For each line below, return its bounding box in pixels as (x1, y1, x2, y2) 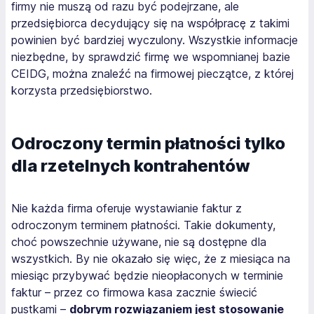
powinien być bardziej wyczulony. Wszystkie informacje (11, 32, 298, 47)
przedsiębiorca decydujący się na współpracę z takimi (11, 15, 289, 30)
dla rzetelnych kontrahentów (11, 155, 250, 176)
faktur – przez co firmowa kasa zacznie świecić (11, 285, 257, 299)
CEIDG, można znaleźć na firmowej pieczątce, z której (11, 66, 294, 81)
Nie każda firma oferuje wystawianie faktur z (11, 200, 242, 215)
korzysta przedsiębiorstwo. (11, 83, 152, 97)
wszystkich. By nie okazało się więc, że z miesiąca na (11, 251, 290, 266)
